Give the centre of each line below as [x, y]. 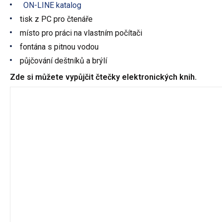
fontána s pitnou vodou [59, 47]
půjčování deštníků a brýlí [63, 60]
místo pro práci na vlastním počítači [81, 33]
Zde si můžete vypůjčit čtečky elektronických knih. [103, 77]
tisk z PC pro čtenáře [56, 19]
